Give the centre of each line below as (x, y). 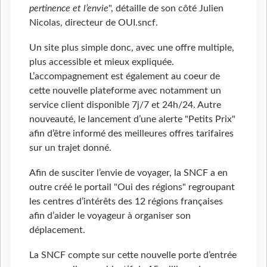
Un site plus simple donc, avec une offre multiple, (132, 48)
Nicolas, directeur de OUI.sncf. (94, 23)
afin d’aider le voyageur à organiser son (110, 216)
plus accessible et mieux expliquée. (102, 62)
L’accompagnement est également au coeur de (125, 77)
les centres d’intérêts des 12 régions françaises (126, 202)
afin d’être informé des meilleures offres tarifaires (131, 134)
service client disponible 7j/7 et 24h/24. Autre (125, 105)
